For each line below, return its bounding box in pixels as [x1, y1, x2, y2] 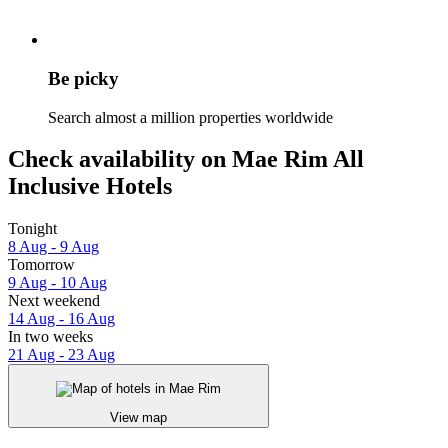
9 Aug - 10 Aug [8, 274, 107, 292]
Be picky [48, 67, 119, 89]
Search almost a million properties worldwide [48, 108, 333, 126]
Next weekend [8, 292, 100, 310]
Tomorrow [8, 256, 75, 274]
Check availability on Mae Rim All [8, 146, 364, 173]
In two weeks [8, 328, 93, 346]
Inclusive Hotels [8, 173, 172, 200]
